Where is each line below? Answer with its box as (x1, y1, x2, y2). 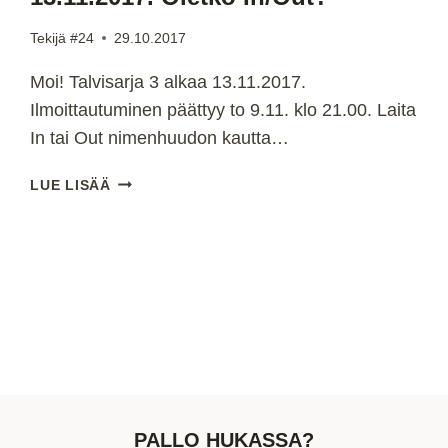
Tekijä (30, 29, 67, 46)
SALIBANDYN (109, 171, 209, 188)
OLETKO (109, 286, 174, 303)
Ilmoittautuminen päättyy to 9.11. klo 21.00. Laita (30, 99, 417, 120)
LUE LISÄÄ (30, 176, 111, 193)
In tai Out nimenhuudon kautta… (30, 127, 290, 148)
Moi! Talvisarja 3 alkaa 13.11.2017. (30, 71, 307, 92)
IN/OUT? (109, 309, 172, 326)
